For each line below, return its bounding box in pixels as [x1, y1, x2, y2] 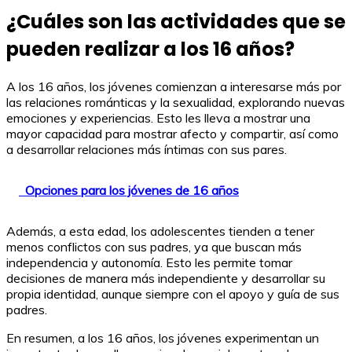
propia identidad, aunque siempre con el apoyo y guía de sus [6, 285, 339, 302]
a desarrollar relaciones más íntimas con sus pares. [6, 141, 287, 157]
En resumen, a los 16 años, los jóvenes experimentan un [6, 329, 319, 346]
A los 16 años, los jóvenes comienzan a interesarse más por [6, 78, 341, 94]
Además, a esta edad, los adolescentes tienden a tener [6, 222, 314, 239]
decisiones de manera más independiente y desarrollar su [6, 269, 325, 286]
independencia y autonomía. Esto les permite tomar [6, 254, 292, 270]
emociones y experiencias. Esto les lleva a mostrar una [6, 109, 310, 126]
